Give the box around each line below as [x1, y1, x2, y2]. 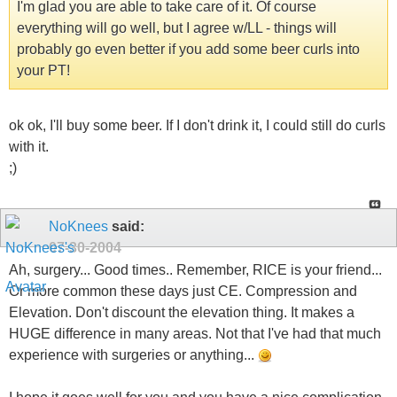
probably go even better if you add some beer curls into [17, 42, 360, 58]
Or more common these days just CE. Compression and [9, 283, 357, 299]
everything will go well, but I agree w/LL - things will [17, 20, 337, 36]
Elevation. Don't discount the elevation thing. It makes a [9, 304, 354, 320]
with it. [9, 139, 49, 155]
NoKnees [49, 219, 108, 235]
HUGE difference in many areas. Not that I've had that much [9, 325, 381, 341]
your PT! [17, 63, 70, 79]
